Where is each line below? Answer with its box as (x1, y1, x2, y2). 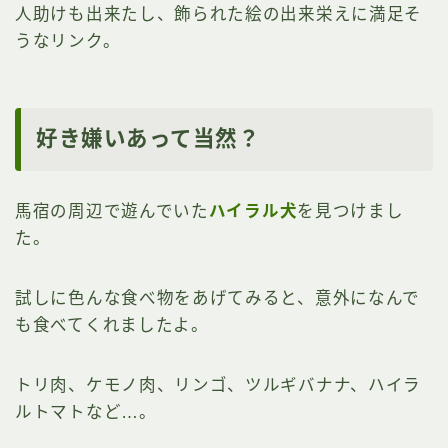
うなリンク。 (15, 32, 121, 51)
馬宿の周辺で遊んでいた (15, 201, 209, 220)
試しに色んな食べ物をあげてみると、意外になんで (15, 288, 421, 307)
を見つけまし (297, 201, 404, 220)
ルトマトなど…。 (15, 402, 157, 421)
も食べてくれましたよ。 (15, 315, 209, 334)
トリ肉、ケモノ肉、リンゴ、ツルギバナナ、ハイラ (15, 375, 422, 394)
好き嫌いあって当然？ (36, 126, 260, 151)
